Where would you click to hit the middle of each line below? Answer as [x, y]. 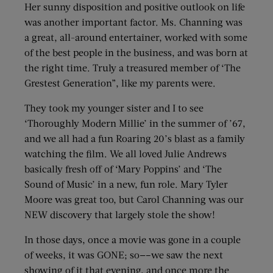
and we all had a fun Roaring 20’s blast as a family [135, 138]
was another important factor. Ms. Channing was [133, 22]
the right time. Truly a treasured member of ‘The [133, 68]
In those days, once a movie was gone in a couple [133, 239]
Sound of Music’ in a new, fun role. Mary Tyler [126, 184]
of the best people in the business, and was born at [136, 52]
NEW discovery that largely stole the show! [120, 214]
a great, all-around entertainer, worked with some [136, 37]
